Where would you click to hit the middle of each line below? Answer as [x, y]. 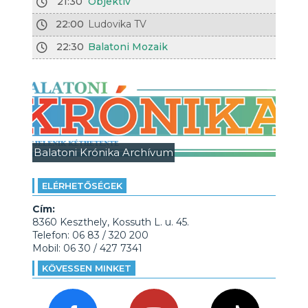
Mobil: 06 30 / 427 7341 [87, 248]
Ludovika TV [118, 24]
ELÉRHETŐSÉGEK [82, 186]
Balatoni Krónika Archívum [103, 152]
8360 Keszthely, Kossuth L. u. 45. [110, 222]
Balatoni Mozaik [128, 47]
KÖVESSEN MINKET [86, 268]
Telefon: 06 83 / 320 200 [90, 235]
